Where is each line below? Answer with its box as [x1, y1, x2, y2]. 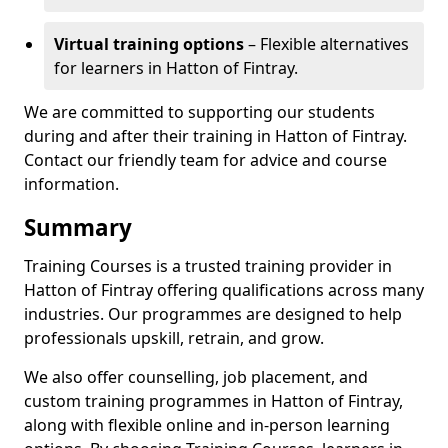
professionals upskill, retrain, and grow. [24, 327, 324, 349]
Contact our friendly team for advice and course [24, 149, 387, 171]
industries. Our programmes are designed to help [24, 303, 402, 325]
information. [24, 173, 119, 195]
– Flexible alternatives [244, 33, 409, 55]
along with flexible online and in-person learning [24, 414, 390, 436]
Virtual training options [54, 33, 244, 55]
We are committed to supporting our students [24, 101, 375, 123]
